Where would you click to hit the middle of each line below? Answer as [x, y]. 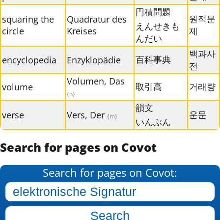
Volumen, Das [96, 81]
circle [13, 31]
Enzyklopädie [94, 60]
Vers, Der [87, 115]
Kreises [82, 31]
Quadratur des [97, 19]
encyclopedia [29, 60]
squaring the [28, 19]
